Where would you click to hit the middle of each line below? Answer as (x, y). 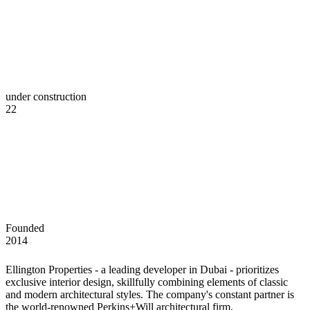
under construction (46, 96)
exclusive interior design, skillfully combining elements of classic (147, 282)
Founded (25, 228)
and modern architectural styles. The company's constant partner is (150, 294)
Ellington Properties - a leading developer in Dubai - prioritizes (142, 269)
